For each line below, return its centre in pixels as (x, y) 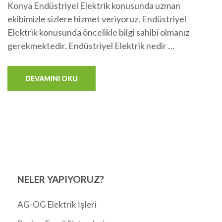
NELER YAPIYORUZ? (61, 179)
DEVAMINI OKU (52, 79)
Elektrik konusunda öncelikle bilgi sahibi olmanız (98, 32)
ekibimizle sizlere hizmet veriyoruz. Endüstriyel (97, 19)
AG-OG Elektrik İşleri (57, 205)
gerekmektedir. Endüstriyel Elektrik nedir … (91, 46)
